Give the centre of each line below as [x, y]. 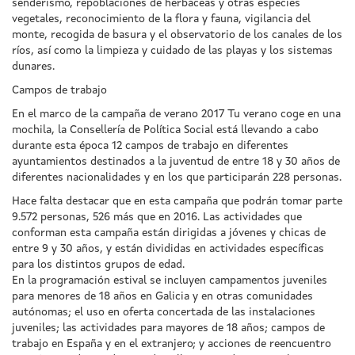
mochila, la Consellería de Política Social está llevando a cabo [165, 130]
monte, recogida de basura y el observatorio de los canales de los [177, 34]
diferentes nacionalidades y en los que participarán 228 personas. [177, 177]
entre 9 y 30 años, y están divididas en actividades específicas [168, 248]
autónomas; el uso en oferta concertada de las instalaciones [164, 312]
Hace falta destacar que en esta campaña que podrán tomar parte [177, 201]
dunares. [33, 66]
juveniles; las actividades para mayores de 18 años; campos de [168, 328]
